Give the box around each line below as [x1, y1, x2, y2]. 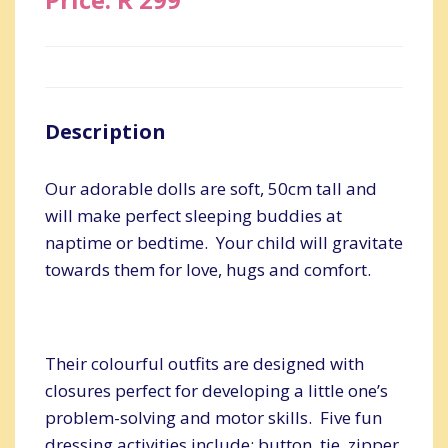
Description [45, 117, 166, 145]
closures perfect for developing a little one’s [45, 378, 388, 402]
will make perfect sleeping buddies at [45, 203, 342, 227]
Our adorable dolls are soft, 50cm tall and [45, 176, 377, 200]
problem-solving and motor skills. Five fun [45, 405, 382, 429]
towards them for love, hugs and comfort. [45, 257, 371, 281]
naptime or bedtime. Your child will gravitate [45, 230, 403, 254]
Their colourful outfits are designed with [45, 351, 364, 375]
